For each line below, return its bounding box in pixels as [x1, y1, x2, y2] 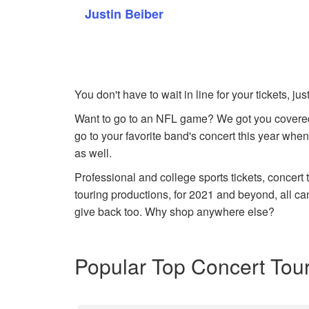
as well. [74, 145, 112, 161]
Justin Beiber [85, 5, 164, 23]
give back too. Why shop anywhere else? [74, 203, 275, 219]
